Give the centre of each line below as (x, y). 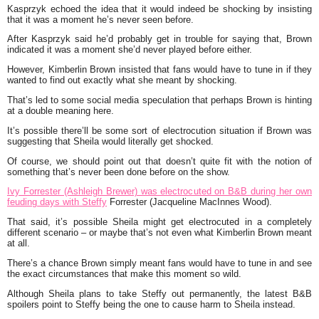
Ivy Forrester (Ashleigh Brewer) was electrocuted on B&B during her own (159, 192)
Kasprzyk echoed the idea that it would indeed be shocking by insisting (159, 9)
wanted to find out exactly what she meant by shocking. (122, 80)
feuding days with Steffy (57, 202)
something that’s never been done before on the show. (119, 172)
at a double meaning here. (61, 110)
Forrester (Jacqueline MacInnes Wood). (189, 202)
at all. (19, 244)
